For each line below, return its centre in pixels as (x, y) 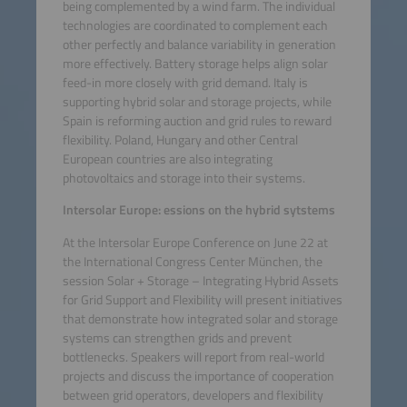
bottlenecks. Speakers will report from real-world (193, 357)
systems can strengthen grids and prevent (177, 338)
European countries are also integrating (167, 159)
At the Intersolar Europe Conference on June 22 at (195, 242)
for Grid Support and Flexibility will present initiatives (202, 299)
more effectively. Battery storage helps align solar (195, 64)
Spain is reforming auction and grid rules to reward (197, 121)
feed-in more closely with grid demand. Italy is (185, 83)
